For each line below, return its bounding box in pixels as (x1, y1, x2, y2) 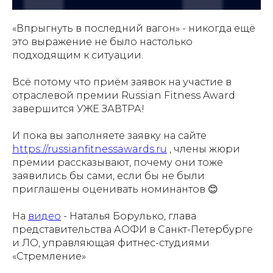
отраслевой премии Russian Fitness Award (12, 90, 235, 102)
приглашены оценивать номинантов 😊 (12, 183, 218, 196)
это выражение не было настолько (12, 36, 193, 48)
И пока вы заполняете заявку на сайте (12, 130, 207, 142)
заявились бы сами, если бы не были (12, 170, 205, 182)
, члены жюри (167, 143, 240, 155)
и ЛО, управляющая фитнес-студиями (12, 237, 210, 249)
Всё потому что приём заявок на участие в (12, 76, 232, 88)
